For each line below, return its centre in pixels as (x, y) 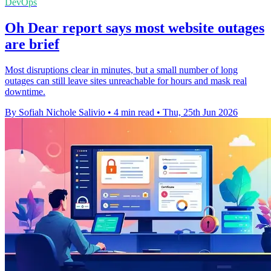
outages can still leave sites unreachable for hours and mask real (126, 81)
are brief (32, 44)
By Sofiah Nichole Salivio (55, 113)
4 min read (134, 113)
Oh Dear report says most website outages (135, 28)
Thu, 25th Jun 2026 (200, 113)
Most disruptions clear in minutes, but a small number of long (121, 70)
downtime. (25, 92)
